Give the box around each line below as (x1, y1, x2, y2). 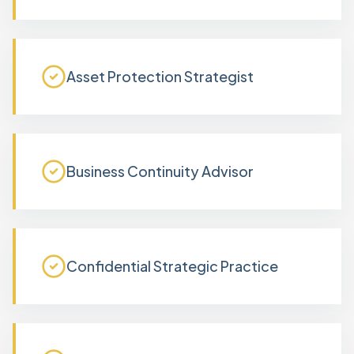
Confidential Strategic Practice (66, 257, 278, 275)
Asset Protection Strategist (66, 67, 254, 85)
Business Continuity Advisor (66, 162, 254, 180)
